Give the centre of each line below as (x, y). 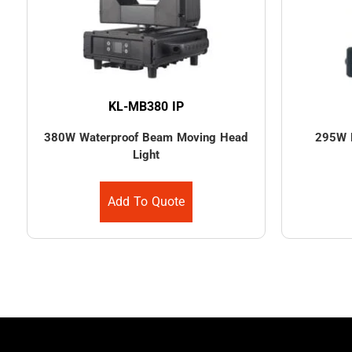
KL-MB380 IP (146, 107)
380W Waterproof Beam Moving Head (146, 137)
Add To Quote (146, 202)
